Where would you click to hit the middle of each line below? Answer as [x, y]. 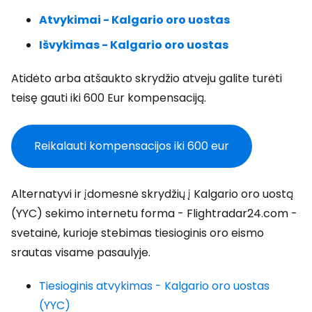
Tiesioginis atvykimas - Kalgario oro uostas [154, 286]
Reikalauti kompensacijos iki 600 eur [132, 146]
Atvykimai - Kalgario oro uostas [134, 20]
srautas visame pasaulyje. [81, 252]
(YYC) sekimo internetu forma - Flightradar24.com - [154, 213]
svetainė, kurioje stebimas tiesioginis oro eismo [138, 233]
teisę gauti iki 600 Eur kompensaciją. [109, 98]
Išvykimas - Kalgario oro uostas [134, 45]
